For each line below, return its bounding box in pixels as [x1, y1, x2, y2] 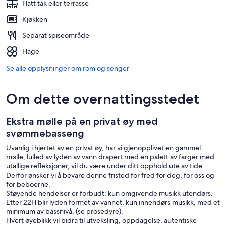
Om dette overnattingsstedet [6, 90, 199, 108]
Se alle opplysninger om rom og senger [6, 64, 129, 73]
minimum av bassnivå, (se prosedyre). [6, 207, 123, 216]
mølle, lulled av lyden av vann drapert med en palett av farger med [6, 152, 214, 162]
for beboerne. [6, 180, 50, 189]
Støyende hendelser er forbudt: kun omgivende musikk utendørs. [6, 189, 213, 198]
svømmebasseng [6, 127, 84, 140]
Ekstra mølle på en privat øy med [6, 115, 158, 128]
